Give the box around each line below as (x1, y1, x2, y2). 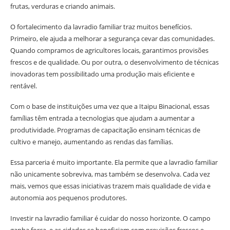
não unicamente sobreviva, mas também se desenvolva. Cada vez (10, 169, 210, 179)
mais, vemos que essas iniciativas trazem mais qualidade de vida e (10, 181, 210, 191)
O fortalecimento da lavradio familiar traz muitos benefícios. (10, 22, 192, 32)
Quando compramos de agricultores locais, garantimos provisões (10, 46, 208, 55)
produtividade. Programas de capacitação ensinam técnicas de (10, 125, 200, 135)
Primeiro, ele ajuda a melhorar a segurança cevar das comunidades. (10, 34, 215, 44)
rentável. (10, 81, 37, 91)
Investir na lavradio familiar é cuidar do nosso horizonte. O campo (10, 214, 210, 223)
